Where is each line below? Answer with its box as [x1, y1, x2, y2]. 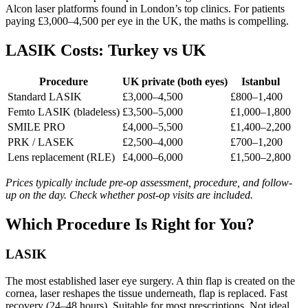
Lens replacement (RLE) [8, 151, 115, 163]
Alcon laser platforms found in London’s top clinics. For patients [5, 2, 285, 14]
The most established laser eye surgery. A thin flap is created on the [5, 275, 295, 287]
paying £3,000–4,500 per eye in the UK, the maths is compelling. [5, 14, 289, 27]
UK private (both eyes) [122, 75, 228, 87]
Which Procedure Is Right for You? [5, 214, 254, 233]
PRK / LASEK [8, 135, 74, 148]
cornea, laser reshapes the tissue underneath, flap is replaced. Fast [5, 287, 287, 300]
